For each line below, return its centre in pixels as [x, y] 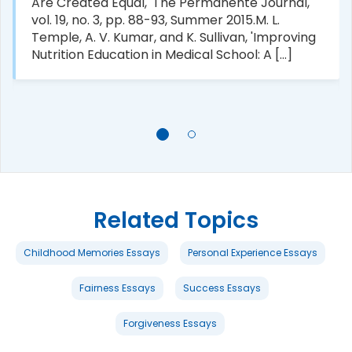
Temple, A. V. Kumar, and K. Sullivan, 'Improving [174, 37]
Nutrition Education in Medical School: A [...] [162, 54]
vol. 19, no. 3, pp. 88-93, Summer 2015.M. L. [156, 20]
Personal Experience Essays [252, 252]
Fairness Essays [117, 288]
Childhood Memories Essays [92, 252]
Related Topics [176, 220]
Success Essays [222, 288]
